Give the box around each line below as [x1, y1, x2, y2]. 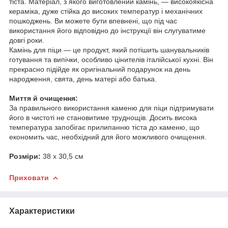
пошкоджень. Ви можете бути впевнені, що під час [9, 16, 177, 25]
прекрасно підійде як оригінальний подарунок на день [9, 65, 190, 73]
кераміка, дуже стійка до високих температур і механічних [9, 7, 203, 15]
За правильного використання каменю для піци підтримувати [9, 103, 214, 112]
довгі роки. [9, 36, 44, 44]
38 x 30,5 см [43, 152, 83, 160]
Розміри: [9, 152, 43, 160]
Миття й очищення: [9, 94, 78, 102]
